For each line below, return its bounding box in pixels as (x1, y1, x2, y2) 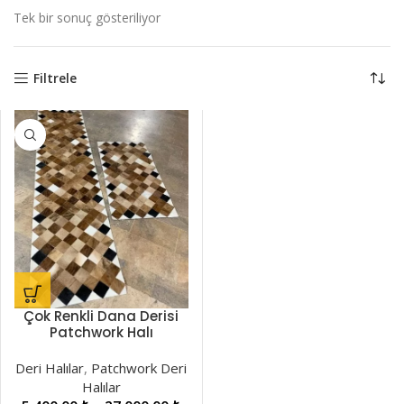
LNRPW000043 (50, 338, 151, 358)
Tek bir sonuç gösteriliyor (14, 9, 161, 26)
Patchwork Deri (91, 358, 188, 377)
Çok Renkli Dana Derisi (23, 306, 179, 326)
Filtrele (33, 69, 78, 87)
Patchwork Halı (49, 322, 153, 342)
